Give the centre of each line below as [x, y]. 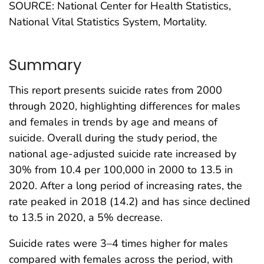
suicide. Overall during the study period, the [113, 138]
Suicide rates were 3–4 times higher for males [118, 243]
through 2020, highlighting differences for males [125, 106]
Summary [45, 65]
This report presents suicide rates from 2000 [115, 90]
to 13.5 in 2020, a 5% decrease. [86, 217]
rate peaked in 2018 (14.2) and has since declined [130, 201]
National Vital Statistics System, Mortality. [108, 22]
